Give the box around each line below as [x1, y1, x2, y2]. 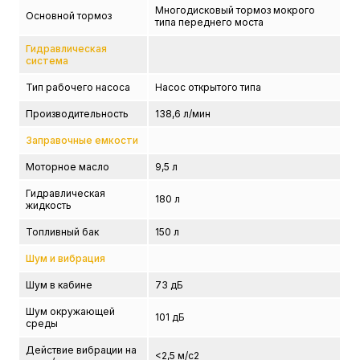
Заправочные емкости [26, 134, 139, 146]
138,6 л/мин [155, 108, 211, 120]
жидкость [26, 199, 72, 211]
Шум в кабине [26, 279, 93, 291]
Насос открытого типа [155, 81, 262, 93]
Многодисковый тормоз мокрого [155, 4, 316, 16]
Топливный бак [26, 226, 100, 238]
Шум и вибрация [26, 252, 106, 264]
